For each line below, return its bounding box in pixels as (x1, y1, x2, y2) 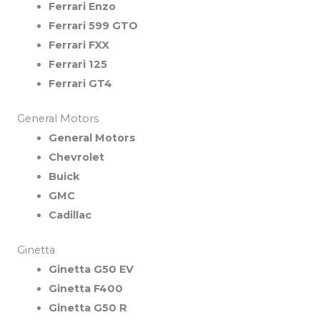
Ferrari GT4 (48, 76, 112, 90)
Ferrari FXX (48, 38, 109, 51)
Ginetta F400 (48, 281, 123, 295)
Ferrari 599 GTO (48, 19, 138, 32)
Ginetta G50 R (48, 301, 127, 314)
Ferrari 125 (48, 57, 107, 71)
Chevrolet (48, 150, 104, 164)
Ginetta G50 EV (48, 262, 134, 276)
